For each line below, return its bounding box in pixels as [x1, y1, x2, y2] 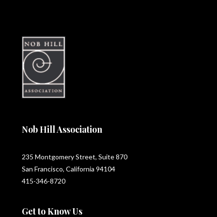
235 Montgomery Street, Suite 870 [21, 152, 127, 161]
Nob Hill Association [21, 123, 102, 135]
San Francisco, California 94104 [21, 164, 115, 173]
